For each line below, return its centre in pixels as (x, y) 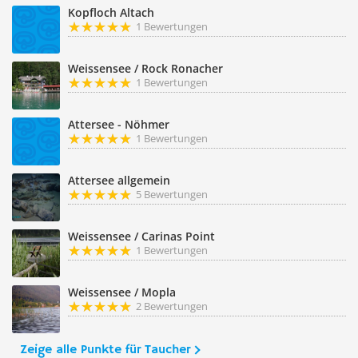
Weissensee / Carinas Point (141, 236)
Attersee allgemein (119, 180)
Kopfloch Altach (111, 12)
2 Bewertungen (172, 306)
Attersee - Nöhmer (119, 124)
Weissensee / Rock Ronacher (145, 68)
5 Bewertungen (172, 194)
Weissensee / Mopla (122, 292)
